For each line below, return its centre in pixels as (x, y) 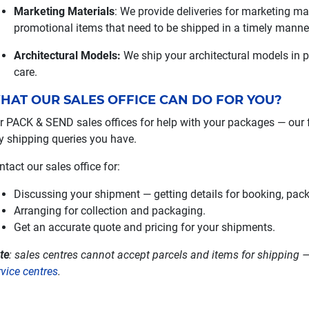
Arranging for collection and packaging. (109, 211)
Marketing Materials (64, 11)
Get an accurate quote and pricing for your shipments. (144, 227)
